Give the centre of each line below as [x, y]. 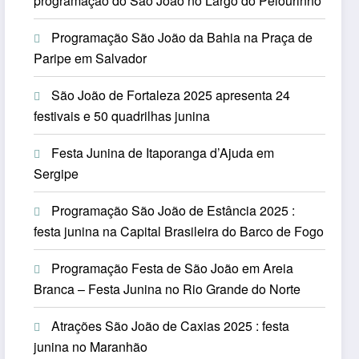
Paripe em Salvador [91, 58]
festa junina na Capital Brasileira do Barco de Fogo [179, 232]
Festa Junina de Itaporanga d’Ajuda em [163, 153]
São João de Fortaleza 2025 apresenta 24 [171, 95]
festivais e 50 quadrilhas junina [122, 116]
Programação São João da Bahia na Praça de [182, 38]
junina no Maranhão [91, 347]
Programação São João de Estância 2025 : [173, 211]
